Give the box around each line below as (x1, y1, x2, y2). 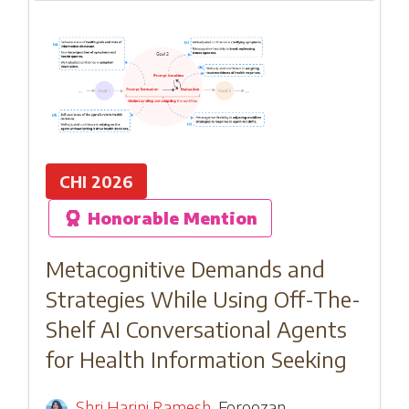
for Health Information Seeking (45, 345, 347, 372)
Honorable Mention (83, 206, 258, 228)
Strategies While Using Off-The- (45, 285, 361, 312)
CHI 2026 (58, 170, 133, 192)
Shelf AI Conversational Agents (45, 315, 347, 342)
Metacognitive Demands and (45, 255, 325, 282)
